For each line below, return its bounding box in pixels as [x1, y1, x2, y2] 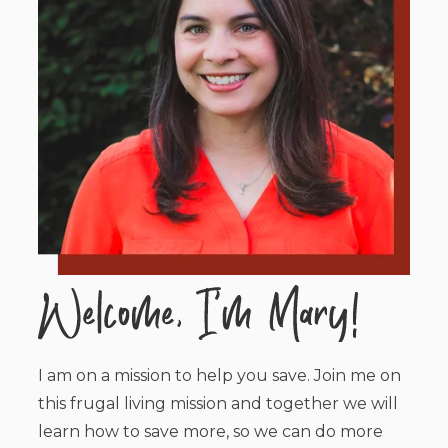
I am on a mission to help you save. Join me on [38, 365, 402, 385]
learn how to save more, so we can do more [38, 421, 384, 441]
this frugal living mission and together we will [38, 393, 399, 413]
